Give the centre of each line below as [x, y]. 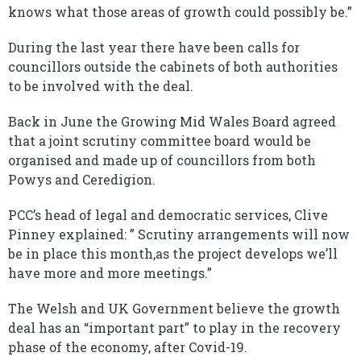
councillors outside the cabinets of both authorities [173, 66]
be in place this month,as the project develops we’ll [173, 253]
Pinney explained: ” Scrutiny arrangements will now [179, 234]
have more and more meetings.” [110, 273]
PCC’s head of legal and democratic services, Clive [168, 215]
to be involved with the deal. [101, 86]
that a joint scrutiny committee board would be [160, 141]
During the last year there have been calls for [154, 47]
